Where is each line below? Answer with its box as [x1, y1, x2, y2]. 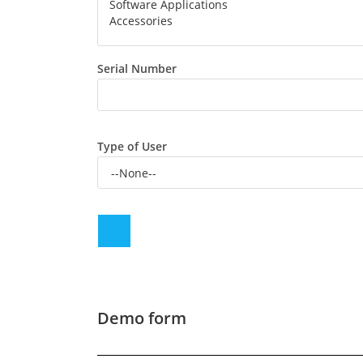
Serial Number [96, 61, 177, 76]
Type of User [96, 139, 167, 154]
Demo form [96, 307, 186, 329]
